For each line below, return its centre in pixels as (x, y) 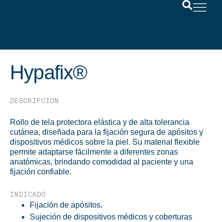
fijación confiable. (41, 172)
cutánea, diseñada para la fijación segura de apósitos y (107, 132)
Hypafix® (49, 72)
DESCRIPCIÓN (34, 100)
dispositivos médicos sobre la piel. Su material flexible (105, 142)
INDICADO (28, 194)
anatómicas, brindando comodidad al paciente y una (102, 162)
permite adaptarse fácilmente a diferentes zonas (94, 152)
